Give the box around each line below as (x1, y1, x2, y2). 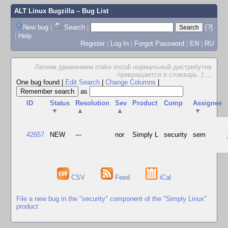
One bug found (16, 78, 62, 86)
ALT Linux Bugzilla (14, 7, 74, 15)
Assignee (193, 99, 222, 107)
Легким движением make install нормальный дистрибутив (35, 63, 212, 71)
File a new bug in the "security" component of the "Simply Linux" (16, 194, 207, 203)
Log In (110, 39, 129, 47)
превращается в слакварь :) (117, 71, 206, 78)
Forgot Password (134, 39, 184, 47)
